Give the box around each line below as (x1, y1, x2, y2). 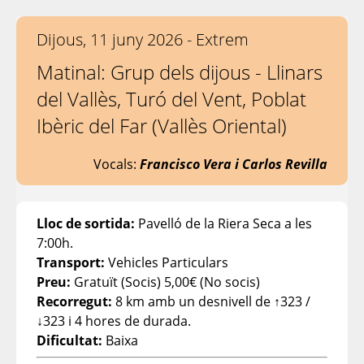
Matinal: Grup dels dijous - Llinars (37, 58, 323, 85)
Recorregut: (37, 292, 112, 310)
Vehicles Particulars (105, 253, 228, 271)
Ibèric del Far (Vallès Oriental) (37, 112, 287, 139)
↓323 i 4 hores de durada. (37, 312, 191, 330)
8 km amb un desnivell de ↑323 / (112, 292, 310, 310)
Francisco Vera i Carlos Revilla (140, 155, 327, 173)
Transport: (37, 253, 105, 271)
